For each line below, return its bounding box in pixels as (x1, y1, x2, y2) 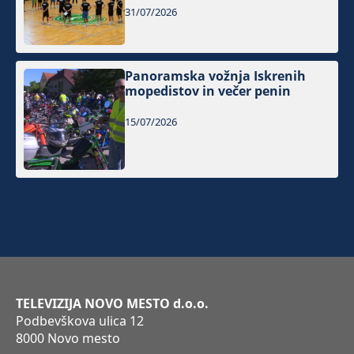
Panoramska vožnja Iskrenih (125, 67, 307, 85)
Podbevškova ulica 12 (16, 312, 144, 330)
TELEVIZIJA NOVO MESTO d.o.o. (16, 295, 209, 313)
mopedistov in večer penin (125, 82, 292, 100)
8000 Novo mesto (16, 330, 120, 348)
